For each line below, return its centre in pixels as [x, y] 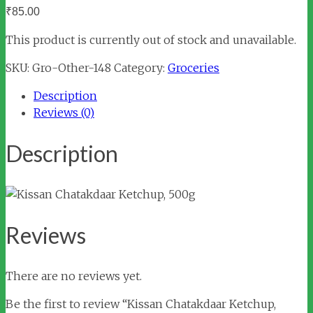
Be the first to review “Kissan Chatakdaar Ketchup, [141, 304]
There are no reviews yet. [74, 276]
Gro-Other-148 [72, 68]
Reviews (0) [64, 112]
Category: [141, 68]
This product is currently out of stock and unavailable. [151, 40]
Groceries [194, 68]
